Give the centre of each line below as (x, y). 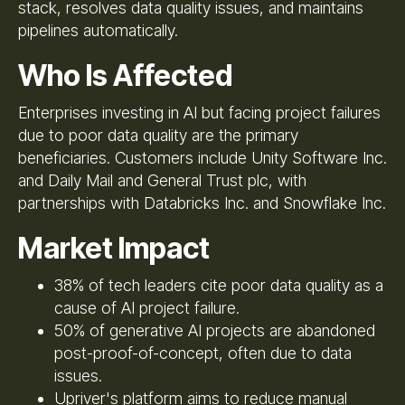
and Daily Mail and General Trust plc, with (162, 180)
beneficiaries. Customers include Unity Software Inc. (202, 157)
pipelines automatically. (98, 30)
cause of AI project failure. (147, 307)
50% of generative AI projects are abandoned (215, 330)
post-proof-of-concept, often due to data (203, 353)
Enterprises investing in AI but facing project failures (199, 112)
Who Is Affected (125, 75)
